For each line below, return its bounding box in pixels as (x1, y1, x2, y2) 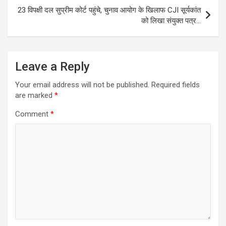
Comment (15, 109, 50, 119)
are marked (15, 90, 54, 100)
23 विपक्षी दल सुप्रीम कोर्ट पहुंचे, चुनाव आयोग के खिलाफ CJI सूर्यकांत (18, 5, 201, 15)
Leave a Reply (15, 59, 90, 74)
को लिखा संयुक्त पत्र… (141, 16, 201, 25)
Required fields (151, 80, 200, 89)
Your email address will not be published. (15, 80, 149, 89)
